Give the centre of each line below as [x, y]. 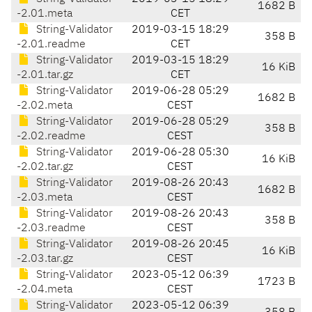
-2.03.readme [51, 229]
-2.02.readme [51, 137]
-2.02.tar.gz [45, 167]
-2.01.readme [51, 45]
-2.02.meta [45, 106]
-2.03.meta [45, 198]
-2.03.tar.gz [45, 259]
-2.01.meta [45, 14]
